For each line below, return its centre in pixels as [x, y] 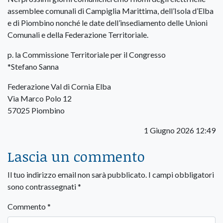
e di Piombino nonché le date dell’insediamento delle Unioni [108, 23]
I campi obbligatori [181, 175]
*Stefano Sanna [33, 67]
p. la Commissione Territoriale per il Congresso [87, 55]
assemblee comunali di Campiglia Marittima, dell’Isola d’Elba [111, 11]
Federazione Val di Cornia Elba [59, 87]
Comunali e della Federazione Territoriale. [78, 35]
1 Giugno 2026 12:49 [180, 130]
